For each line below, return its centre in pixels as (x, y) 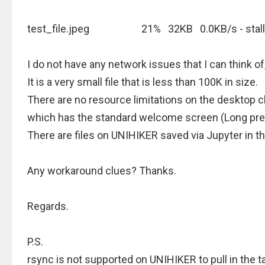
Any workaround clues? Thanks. (102, 171)
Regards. (48, 206)
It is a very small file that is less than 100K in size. (143, 82)
